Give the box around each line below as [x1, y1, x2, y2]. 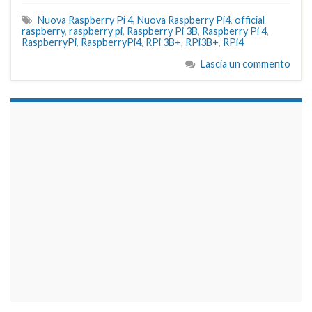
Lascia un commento [201, 57, 290, 70]
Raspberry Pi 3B [127, 24, 198, 37]
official [235, 13, 265, 26]
